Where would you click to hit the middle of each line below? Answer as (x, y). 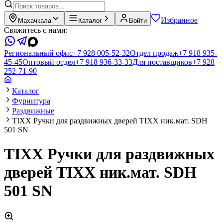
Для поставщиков (162, 62)
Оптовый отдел (49, 62)
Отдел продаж (154, 53)
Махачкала (35, 21)
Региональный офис (38, 53)
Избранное (179, 20)
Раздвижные (33, 111)
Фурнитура (31, 101)
